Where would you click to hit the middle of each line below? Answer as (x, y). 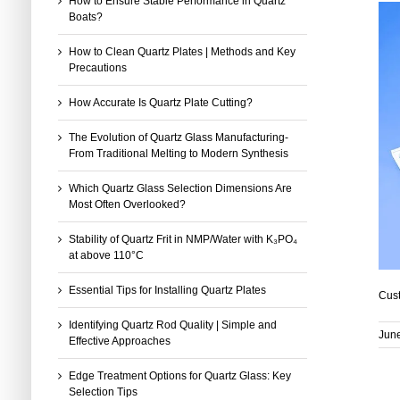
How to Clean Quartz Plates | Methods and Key (182, 51)
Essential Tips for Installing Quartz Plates (167, 290)
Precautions (97, 67)
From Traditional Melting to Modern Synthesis (178, 153)
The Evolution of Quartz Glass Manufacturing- (178, 137)
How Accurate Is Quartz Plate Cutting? (160, 102)
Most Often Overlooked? (127, 204)
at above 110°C (106, 255)
